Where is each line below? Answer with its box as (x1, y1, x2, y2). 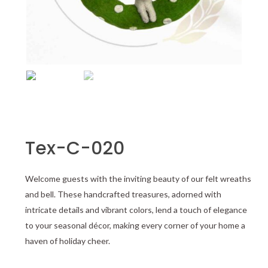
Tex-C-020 (25, 135, 124, 161)
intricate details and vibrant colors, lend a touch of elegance (25, 204, 247, 215)
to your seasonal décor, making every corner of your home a (25, 220, 245, 230)
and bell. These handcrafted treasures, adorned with (25, 188, 221, 199)
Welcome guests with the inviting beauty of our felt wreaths (25, 173, 251, 184)
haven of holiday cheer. (25, 235, 110, 246)
